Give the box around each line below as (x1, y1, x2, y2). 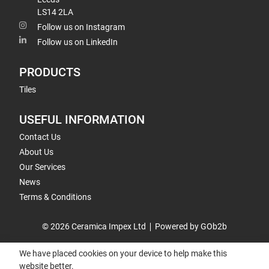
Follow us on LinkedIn (37, 37, 118, 47)
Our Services (19, 162, 65, 172)
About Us (19, 147, 53, 157)
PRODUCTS (19, 65, 80, 79)
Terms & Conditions (19, 192, 91, 202)
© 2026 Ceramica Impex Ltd (42, 222, 146, 231)
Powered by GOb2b (155, 222, 227, 231)
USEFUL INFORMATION (19, 113, 145, 127)
